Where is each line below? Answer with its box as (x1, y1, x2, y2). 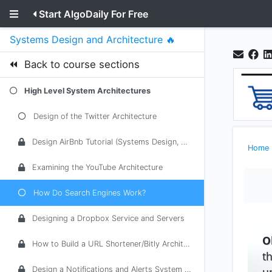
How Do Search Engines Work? (33, 188, 146, 197)
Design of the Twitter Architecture (33, 112, 157, 121)
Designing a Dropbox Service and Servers (32, 214, 185, 223)
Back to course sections (24, 58, 140, 70)
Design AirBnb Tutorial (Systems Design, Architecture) (32, 137, 181, 146)
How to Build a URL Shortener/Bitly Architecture (32, 239, 183, 248)
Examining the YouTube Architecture (32, 163, 163, 172)
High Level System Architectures (24, 86, 151, 95)
